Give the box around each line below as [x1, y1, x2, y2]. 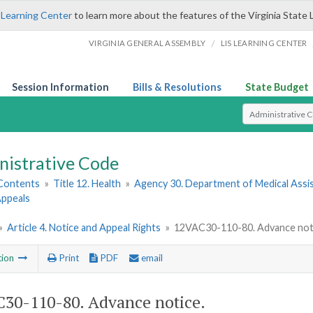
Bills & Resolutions [133, 81, 221, 93]
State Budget [245, 81, 309, 93]
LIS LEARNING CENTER [220, 38, 307, 48]
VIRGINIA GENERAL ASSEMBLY [89, 38, 206, 48]
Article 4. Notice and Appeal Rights [7, 221, 161, 234]
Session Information [12, 81, 109, 93]
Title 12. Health [53, 177, 122, 190]
